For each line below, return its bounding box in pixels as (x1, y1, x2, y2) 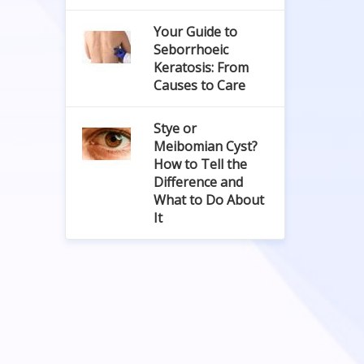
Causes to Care (153, 76, 245, 94)
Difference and (153, 173, 243, 191)
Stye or (153, 119, 197, 137)
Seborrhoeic (153, 41, 228, 58)
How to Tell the (153, 155, 247, 173)
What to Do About (153, 191, 264, 209)
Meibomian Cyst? (153, 137, 258, 155)
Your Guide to (153, 23, 237, 41)
